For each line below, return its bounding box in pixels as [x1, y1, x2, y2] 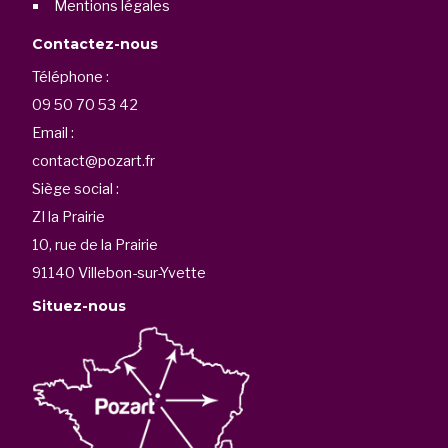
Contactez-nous [32, 35, 159, 54]
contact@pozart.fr [32, 152, 156, 171]
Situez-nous [32, 297, 127, 316]
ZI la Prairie [32, 208, 106, 227]
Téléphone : [32, 68, 110, 87]
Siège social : [32, 180, 120, 199]
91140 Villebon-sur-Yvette [32, 264, 207, 283]
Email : [32, 124, 75, 143]
